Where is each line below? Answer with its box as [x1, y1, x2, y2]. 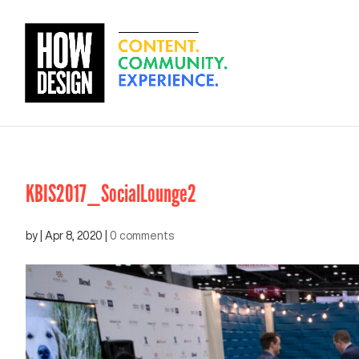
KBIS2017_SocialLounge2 [26, 179, 196, 208]
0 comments [110, 230, 174, 241]
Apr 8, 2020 [45, 230, 103, 241]
